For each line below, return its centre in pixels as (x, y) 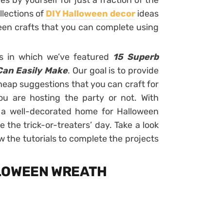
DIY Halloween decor (91, 14)
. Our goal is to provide (113, 71)
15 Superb (136, 57)
